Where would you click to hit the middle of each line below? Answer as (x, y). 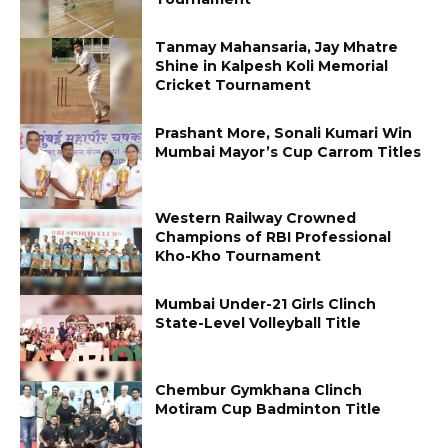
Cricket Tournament (233, 84)
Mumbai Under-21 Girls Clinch (266, 303)
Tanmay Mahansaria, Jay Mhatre (277, 46)
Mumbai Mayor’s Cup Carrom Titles (288, 151)
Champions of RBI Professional (273, 237)
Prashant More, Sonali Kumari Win (284, 132)
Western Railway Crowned (256, 218)
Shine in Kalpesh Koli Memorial (272, 65)
